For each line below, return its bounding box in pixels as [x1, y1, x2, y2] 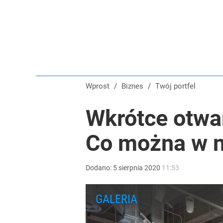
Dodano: [86, 164, 113, 172]
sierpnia [118, 164, 143, 172]
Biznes [126, 82, 143, 91]
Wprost [86, 82, 110, 91]
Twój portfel [160, 82, 196, 91]
